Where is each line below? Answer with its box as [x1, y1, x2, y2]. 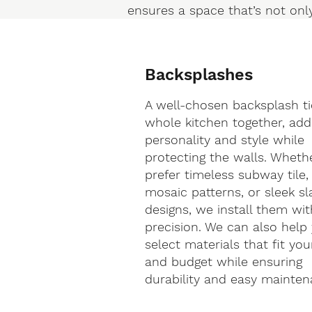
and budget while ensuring [145, 254, 303, 270]
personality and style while [145, 132, 305, 148]
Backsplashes [145, 65, 253, 85]
